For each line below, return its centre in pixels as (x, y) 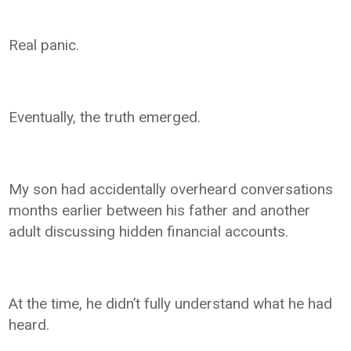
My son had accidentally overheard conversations (171, 189)
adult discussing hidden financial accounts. (149, 231)
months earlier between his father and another (160, 210)
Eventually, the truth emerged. (105, 117)
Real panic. (44, 45)
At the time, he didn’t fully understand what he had (171, 303)
